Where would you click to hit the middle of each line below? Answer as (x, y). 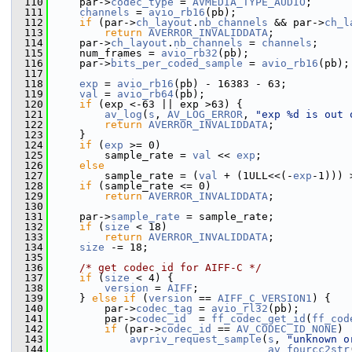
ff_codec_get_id (258, 319)
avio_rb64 (145, 94)
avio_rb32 (189, 53)
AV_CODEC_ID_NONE (287, 329)
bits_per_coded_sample (177, 63)
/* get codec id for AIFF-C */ (170, 268)
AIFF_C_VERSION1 (265, 298)
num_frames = (104, 53)
